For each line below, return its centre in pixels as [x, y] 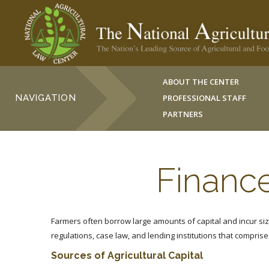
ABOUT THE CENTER [201, 82]
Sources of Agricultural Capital [127, 255]
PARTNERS [183, 114]
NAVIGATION [46, 98]
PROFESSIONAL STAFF [205, 98]
